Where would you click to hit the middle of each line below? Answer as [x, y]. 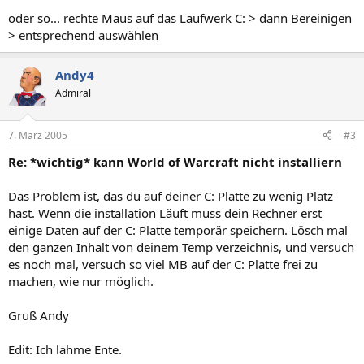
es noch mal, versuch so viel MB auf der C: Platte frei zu [163, 264]
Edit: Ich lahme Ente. [65, 349]
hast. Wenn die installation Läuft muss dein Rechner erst [165, 212]
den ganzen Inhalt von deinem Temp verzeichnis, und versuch [181, 247]
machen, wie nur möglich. [81, 281]
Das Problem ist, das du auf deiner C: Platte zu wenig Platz [171, 195]
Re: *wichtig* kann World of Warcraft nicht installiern [175, 161]
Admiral [73, 93]
